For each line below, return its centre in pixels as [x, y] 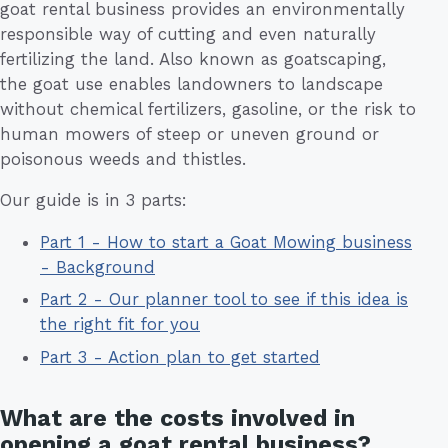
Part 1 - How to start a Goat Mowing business [226, 242]
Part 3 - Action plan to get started [180, 356]
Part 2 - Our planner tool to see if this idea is [224, 299]
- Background [97, 267]
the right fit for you [120, 324]
